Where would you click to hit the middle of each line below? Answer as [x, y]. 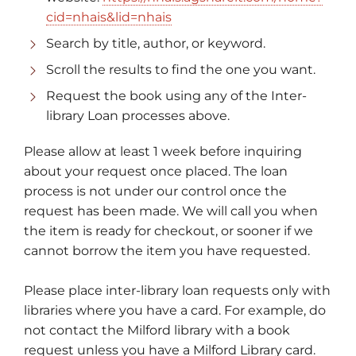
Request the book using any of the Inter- [176, 96]
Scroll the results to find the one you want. [181, 70]
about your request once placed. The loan [156, 171]
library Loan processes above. [138, 116]
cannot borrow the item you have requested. [167, 250]
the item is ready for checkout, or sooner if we [168, 230]
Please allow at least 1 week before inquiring [163, 151]
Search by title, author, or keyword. [156, 44]
